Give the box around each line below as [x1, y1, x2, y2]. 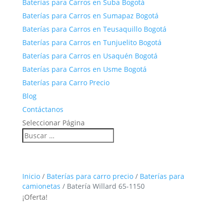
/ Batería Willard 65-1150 [60, 181, 145, 191]
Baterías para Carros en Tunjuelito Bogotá [22, 38, 162, 47]
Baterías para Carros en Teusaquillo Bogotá [22, 24, 166, 34]
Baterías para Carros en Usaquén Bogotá [22, 51, 158, 60]
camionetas [22, 181, 60, 191]
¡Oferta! [22, 192, 48, 202]
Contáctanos [22, 105, 63, 114]
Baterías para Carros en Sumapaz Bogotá [22, 11, 159, 20]
